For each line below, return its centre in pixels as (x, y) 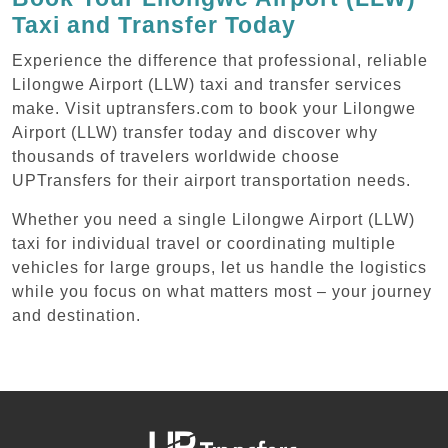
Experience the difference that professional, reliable (220, 60)
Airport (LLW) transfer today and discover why (195, 132)
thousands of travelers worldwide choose (176, 156)
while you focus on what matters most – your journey (222, 291)
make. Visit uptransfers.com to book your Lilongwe (214, 108)
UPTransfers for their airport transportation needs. (211, 180)
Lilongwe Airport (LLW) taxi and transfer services (207, 84)
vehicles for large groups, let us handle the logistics (219, 267)
